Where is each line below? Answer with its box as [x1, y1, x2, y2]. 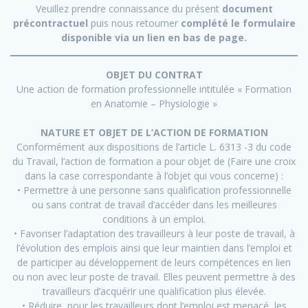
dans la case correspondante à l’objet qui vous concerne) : [25, 169, 283, 183]
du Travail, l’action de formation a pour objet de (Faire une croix [12, 155, 296, 168]
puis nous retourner [90, 16, 181, 30]
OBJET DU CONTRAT [105, 68, 203, 82]
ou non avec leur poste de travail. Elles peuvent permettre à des [12, 270, 296, 284]
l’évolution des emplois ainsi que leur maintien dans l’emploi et [16, 241, 292, 255]
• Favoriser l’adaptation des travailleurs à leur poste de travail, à [13, 227, 295, 241]
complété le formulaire [180, 16, 296, 30]
